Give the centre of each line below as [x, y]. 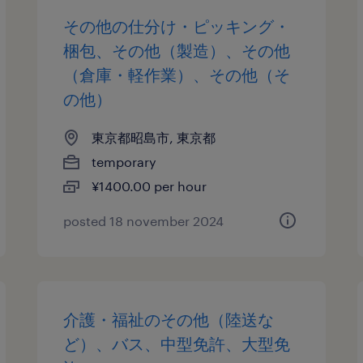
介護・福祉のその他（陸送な [169, 319]
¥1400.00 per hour [149, 186]
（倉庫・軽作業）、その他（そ [177, 75]
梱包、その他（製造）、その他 [177, 50]
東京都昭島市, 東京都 [154, 137]
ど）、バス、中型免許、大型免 [177, 344]
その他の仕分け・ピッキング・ [177, 26]
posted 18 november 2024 [144, 221]
